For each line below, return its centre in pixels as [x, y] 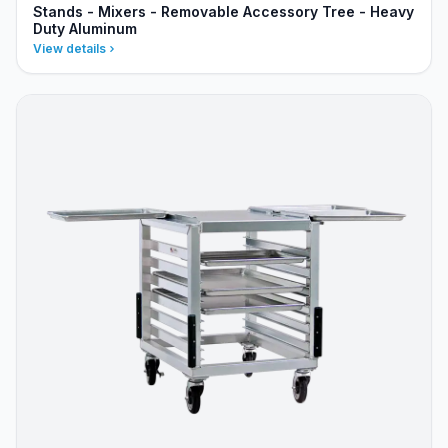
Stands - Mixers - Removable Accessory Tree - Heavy [223, 11]
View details [69, 48]
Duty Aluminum [85, 28]
